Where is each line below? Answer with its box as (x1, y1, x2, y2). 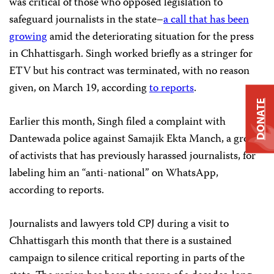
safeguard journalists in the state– (9, 11, 163, 29)
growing (9, 28, 47, 46)
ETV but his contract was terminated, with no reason (9, 62, 250, 81)
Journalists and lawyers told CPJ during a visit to (9, 215, 229, 234)
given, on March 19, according (9, 80, 149, 98)
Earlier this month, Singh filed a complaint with (9, 113, 226, 131)
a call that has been (163, 11, 249, 29)
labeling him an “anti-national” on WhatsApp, (9, 165, 218, 183)
